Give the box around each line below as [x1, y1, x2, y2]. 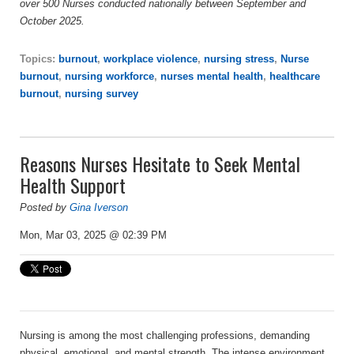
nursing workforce [65, 70, 154, 83]
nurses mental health [160, 70, 263, 83]
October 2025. [20, 15, 85, 28]
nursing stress [204, 53, 274, 66]
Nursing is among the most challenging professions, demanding [20, 330, 310, 342]
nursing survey [65, 88, 138, 100]
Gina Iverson [70, 201, 128, 214]
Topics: [20, 53, 58, 66]
